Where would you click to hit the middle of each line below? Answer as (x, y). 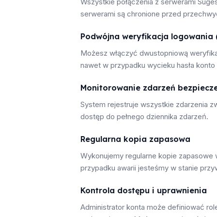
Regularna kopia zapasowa (135, 139)
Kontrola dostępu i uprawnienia (144, 190)
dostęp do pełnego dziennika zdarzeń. (144, 116)
